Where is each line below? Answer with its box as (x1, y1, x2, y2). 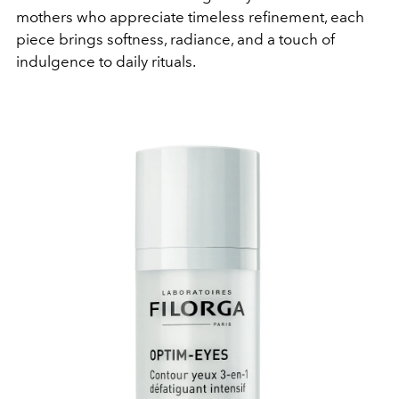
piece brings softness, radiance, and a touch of (16, 30, 335, 49)
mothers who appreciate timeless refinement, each (16, 8, 364, 27)
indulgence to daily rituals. (16, 53, 196, 71)
